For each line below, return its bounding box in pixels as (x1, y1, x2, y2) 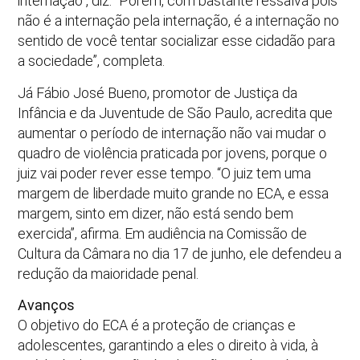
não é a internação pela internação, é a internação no (18, 12, 340, 30)
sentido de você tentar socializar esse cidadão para (18, 32, 336, 50)
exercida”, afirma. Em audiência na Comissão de (18, 224, 308, 242)
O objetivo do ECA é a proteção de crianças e (18, 316, 297, 333)
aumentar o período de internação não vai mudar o (18, 124, 327, 141)
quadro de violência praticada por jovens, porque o (18, 144, 328, 162)
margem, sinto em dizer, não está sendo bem (18, 204, 294, 222)
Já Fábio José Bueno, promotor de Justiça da (18, 84, 298, 101)
